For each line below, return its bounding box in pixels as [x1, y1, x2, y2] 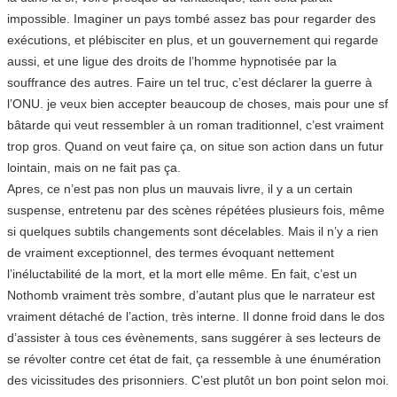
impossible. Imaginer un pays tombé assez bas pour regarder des [7, 11, 376, 26]
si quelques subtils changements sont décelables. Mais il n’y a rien [7, 223, 378, 238]
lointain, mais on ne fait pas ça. [7, 160, 181, 175]
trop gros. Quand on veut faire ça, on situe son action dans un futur [7, 138, 384, 153]
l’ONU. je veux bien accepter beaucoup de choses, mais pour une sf [7, 96, 388, 111]
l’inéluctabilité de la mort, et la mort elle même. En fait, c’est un [7, 266, 357, 281]
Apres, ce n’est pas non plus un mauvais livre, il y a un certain [7, 181, 353, 196]
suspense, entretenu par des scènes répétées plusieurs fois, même [7, 202, 385, 217]
